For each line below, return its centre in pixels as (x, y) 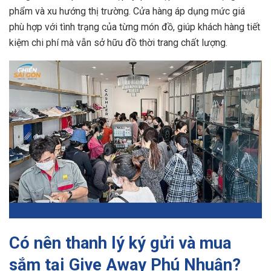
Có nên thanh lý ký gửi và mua (120, 243)
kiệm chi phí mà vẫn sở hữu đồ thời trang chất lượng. (118, 42)
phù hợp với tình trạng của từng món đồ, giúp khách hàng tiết (135, 27)
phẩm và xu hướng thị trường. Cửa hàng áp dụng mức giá (127, 11)
